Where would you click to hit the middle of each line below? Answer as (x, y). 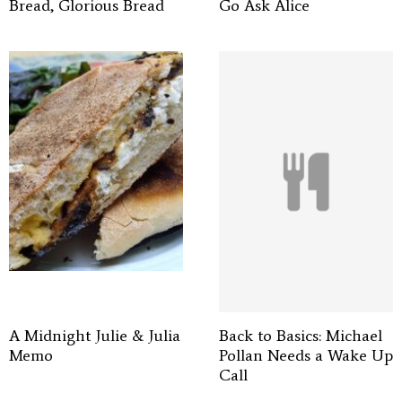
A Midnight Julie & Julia (95, 336)
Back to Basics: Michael (301, 336)
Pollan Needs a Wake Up (306, 355)
